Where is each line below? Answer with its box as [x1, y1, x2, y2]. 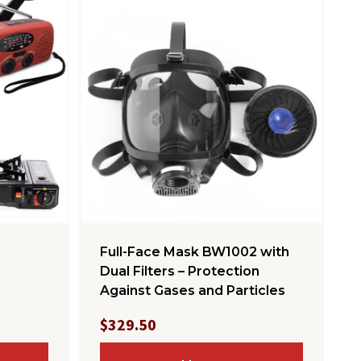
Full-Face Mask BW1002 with [100, 244, 289, 259]
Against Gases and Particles [100, 283, 285, 298]
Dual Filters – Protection [100, 263, 259, 279]
